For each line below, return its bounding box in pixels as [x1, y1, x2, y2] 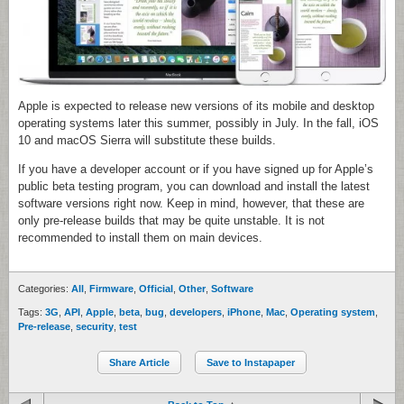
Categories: [18, 283, 71, 295]
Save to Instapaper [207, 357, 295, 369]
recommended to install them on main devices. [18, 231, 262, 245]
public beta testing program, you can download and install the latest [18, 179, 370, 194]
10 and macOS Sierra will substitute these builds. [18, 133, 276, 148]
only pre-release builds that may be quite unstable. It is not [18, 214, 325, 228]
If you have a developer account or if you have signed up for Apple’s [18, 162, 373, 177]
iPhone [227, 307, 261, 318]
